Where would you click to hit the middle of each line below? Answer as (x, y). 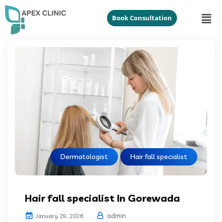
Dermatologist (84, 156)
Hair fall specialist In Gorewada (102, 198)
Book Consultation (142, 18)
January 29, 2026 (59, 216)
